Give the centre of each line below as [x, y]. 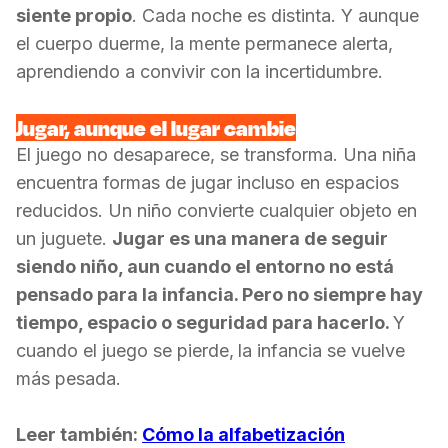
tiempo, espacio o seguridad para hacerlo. [204, 322]
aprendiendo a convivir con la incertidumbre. [199, 71]
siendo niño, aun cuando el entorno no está [205, 266]
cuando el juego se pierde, [125, 350]
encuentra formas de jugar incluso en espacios [207, 182]
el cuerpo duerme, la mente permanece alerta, [204, 43]
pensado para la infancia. [129, 294]
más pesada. [68, 378]
